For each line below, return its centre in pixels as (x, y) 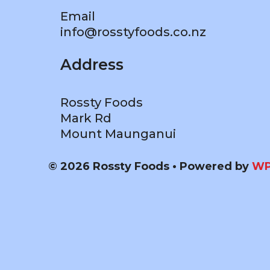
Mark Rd (86, 118)
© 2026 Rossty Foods (109, 166)
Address (92, 64)
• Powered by (211, 166)
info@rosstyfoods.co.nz (133, 32)
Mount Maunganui (118, 134)
